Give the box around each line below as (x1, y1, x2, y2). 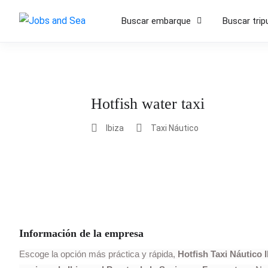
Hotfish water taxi (91, 95, 205, 112)
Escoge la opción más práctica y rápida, (19, 249, 178, 259)
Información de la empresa (19, 227, 144, 239)
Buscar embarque (121, 16, 191, 26)
